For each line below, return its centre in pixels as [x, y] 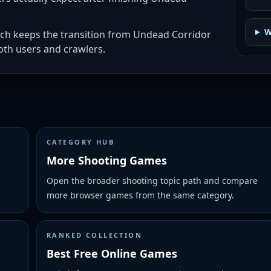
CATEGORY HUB [81, 142]
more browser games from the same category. [140, 195]
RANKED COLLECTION [95, 235]
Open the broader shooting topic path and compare [152, 181]
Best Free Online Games [112, 253]
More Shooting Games [107, 160]
